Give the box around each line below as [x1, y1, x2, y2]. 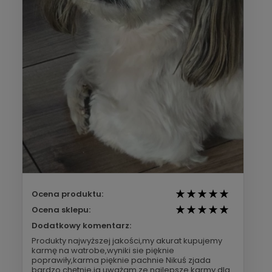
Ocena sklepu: [32, 204, 90, 216]
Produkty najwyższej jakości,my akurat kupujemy [32, 235, 222, 247]
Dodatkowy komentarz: [32, 220, 131, 232]
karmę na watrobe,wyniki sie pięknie [32, 245, 174, 257]
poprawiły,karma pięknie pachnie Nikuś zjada [32, 254, 211, 267]
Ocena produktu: [32, 188, 103, 200]
